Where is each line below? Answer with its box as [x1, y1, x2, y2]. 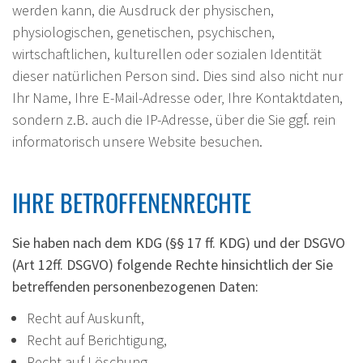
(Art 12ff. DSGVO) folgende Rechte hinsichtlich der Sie [12, 254, 333, 274]
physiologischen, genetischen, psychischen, [12, 22, 275, 41]
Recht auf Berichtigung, [27, 330, 167, 349]
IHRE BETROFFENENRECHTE [12, 183, 251, 220]
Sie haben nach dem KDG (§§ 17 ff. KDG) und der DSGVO [12, 233, 345, 252]
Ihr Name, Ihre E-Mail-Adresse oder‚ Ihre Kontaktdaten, [12, 88, 343, 107]
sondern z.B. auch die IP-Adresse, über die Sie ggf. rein [12, 109, 335, 129]
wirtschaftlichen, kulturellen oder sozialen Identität [12, 44, 322, 63]
